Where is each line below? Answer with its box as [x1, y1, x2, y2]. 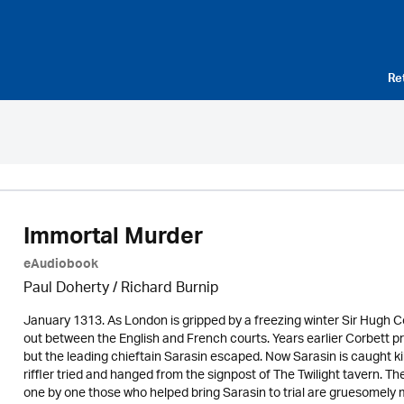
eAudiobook [23, 253, 98, 279]
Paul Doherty [23, 274, 109, 304]
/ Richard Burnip [108, 274, 219, 304]
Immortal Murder [23, 217, 203, 262]
